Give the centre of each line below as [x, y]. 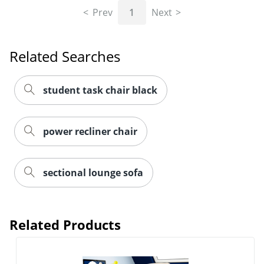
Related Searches [65, 57]
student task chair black [100, 90]
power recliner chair [90, 132]
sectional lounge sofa [93, 173]
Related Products [65, 225]
